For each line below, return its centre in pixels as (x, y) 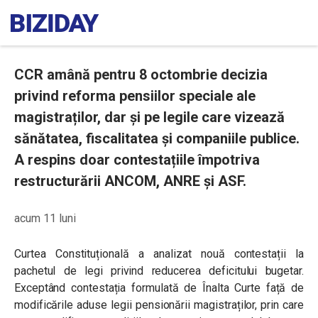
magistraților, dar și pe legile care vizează (149, 117)
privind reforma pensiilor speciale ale (135, 96)
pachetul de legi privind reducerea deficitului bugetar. (159, 271)
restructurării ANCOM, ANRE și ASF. (130, 181)
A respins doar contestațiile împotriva (137, 160)
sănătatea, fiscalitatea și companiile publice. (157, 138)
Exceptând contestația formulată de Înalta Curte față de (159, 288)
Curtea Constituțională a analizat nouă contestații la (159, 254)
